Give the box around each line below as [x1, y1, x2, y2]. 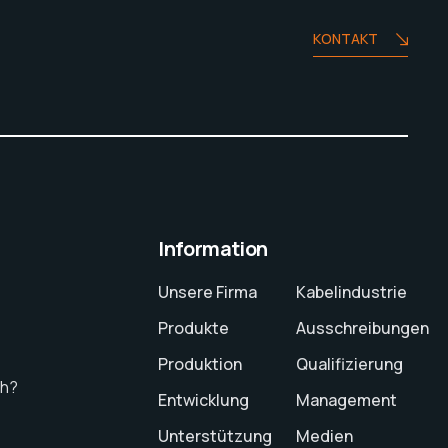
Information [158, 235, 268, 263]
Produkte [158, 317, 230, 340]
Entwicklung [158, 389, 250, 412]
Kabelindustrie [295, 281, 407, 304]
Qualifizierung [295, 353, 403, 376]
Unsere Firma [158, 281, 258, 304]
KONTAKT [312, 29, 378, 49]
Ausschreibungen [295, 317, 429, 340]
